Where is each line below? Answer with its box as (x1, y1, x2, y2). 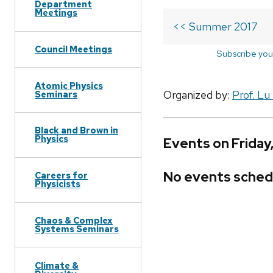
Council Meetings (35, 43, 112, 55)
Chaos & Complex (35, 214, 113, 226)
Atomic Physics (35, 79, 103, 91)
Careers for (35, 169, 88, 182)
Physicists (35, 178, 80, 190)
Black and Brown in (35, 124, 118, 136)
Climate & (35, 259, 79, 271)
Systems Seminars (35, 222, 119, 235)
